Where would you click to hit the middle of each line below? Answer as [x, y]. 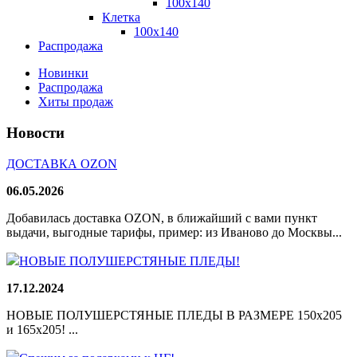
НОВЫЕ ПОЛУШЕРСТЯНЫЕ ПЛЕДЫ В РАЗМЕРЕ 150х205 [174, 315]
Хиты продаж [76, 102]
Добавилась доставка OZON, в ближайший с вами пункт [162, 218]
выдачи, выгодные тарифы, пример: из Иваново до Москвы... [174, 232]
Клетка [121, 18]
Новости [35, 133]
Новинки [63, 73]
